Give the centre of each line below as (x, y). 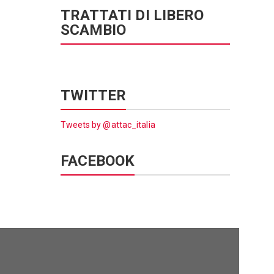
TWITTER (93, 95)
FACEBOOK (98, 161)
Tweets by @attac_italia (108, 124)
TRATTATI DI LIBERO (132, 15)
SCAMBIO (93, 30)
